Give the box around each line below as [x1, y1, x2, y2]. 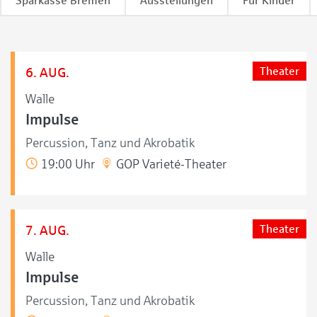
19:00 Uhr [38, 156, 95, 171]
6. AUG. [25, 64, 69, 80]
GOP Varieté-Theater [113, 156, 226, 171]
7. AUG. [25, 222, 69, 238]
